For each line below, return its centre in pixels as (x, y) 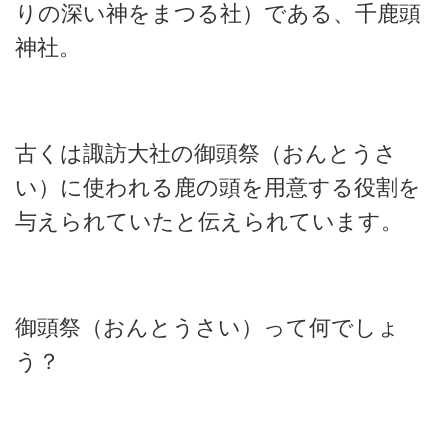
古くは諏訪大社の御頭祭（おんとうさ (206, 153)
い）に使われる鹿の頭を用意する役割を (218, 187)
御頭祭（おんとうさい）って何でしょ (207, 327)
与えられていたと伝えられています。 (209, 221)
